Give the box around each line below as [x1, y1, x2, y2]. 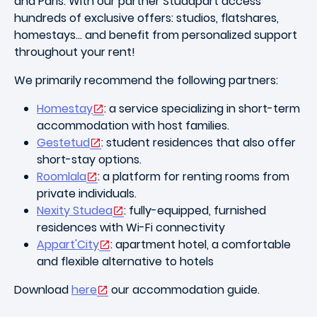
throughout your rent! [14, 43, 135, 60]
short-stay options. [37, 151, 142, 168]
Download [14, 281, 71, 298]
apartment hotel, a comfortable [115, 236, 291, 253]
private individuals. [37, 185, 137, 202]
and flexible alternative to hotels [37, 253, 214, 270]
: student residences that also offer [101, 134, 296, 151]
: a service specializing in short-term [104, 100, 300, 117]
